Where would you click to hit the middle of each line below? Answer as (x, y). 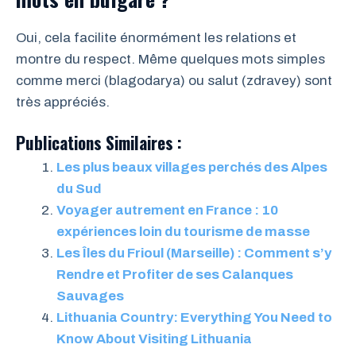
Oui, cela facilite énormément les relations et (156, 37)
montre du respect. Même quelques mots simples (170, 59)
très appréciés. (63, 102)
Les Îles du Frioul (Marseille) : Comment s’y (194, 253)
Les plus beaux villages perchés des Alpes (192, 168)
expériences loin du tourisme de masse (183, 232)
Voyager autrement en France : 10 (167, 211)
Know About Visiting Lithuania (154, 339)
